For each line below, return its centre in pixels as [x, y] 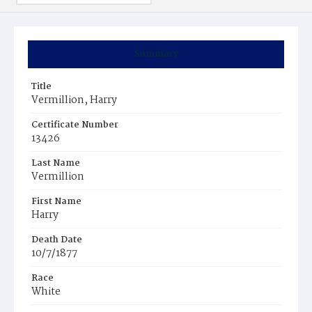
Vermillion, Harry [74, 100]
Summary [156, 54]
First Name [56, 202]
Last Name [56, 163]
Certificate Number [75, 125]
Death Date [57, 240]
